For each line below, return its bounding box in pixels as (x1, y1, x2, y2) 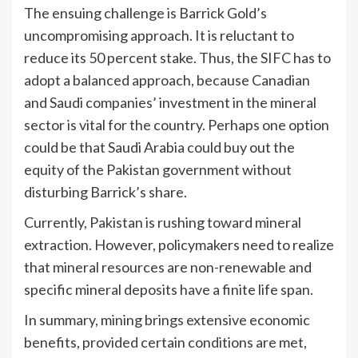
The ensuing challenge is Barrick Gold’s (24, 4, 267, 22)
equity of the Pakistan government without (24, 161, 292, 179)
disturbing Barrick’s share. (24, 183, 187, 201)
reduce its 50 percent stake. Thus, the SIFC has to (24, 49, 331, 67)
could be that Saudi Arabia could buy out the (24, 138, 295, 157)
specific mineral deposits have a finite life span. (24, 280, 316, 299)
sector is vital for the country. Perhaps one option (24, 116, 329, 134)
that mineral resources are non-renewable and (24, 258, 312, 276)
